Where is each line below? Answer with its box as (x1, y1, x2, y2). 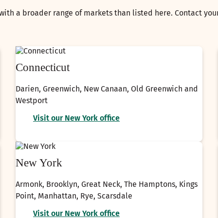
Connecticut (16, 61, 70, 74)
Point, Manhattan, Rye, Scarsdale (16, 191, 132, 201)
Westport (16, 96, 48, 106)
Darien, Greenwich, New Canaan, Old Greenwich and (16, 84, 198, 94)
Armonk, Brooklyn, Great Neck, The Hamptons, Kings (16, 180, 198, 189)
